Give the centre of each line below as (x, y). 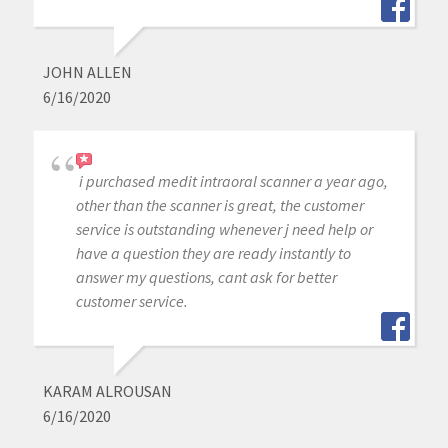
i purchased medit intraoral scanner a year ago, (233, 180)
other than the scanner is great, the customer (219, 204)
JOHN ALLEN (87, 71)
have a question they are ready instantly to (213, 252)
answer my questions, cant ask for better (206, 276)
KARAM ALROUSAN (107, 390)
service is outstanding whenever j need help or (224, 228)
